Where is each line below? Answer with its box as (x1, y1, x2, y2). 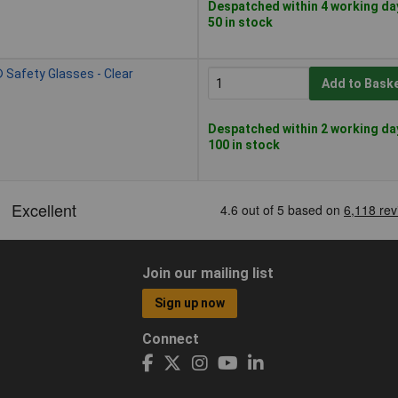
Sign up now (155, 296, 226, 311)
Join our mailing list (141, 264, 274, 282)
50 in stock (208, 14, 273, 29)
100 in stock (208, 137, 280, 152)
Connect (141, 330, 199, 347)
